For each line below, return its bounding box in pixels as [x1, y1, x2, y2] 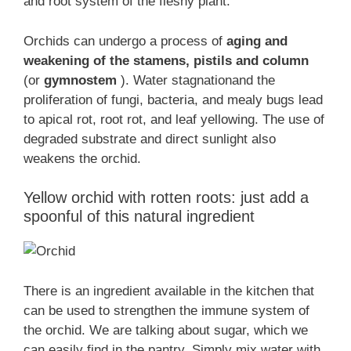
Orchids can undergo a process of [24, 33, 226, 49]
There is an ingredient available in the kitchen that [24, 283, 314, 299]
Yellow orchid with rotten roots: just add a [24, 189, 309, 207]
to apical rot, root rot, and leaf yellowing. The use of [24, 111, 324, 127]
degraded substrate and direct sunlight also [24, 131, 276, 147]
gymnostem [44, 72, 117, 88]
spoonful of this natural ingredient [24, 208, 255, 226]
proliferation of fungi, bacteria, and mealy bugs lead [24, 92, 323, 107]
